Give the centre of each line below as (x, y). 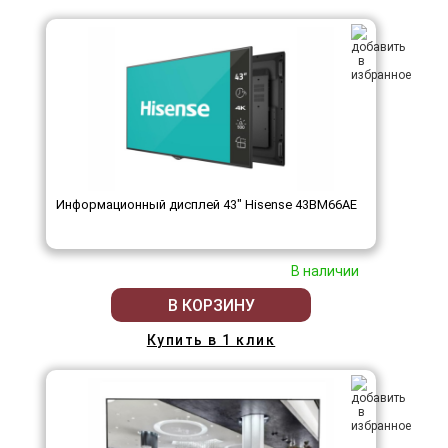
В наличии (325, 271)
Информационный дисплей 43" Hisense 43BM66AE (206, 205)
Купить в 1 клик (211, 340)
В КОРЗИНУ (211, 305)
